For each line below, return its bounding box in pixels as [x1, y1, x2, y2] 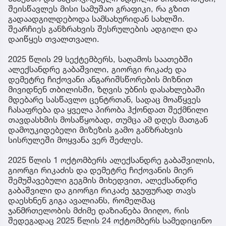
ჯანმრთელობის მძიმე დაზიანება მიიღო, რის [8, 205, 189, 215]
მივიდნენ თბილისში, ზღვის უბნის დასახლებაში [8, 84, 205, 94]
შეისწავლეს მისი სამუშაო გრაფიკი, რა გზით [8, 3, 190, 14]
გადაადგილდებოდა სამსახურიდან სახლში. [8, 13, 185, 24]
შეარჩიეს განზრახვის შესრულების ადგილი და [8, 23, 197, 34]
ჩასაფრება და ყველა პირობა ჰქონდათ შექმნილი [8, 104, 208, 115]
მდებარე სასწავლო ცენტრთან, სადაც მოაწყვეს [8, 94, 201, 104]
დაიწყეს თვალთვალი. [8, 33, 99, 44]
